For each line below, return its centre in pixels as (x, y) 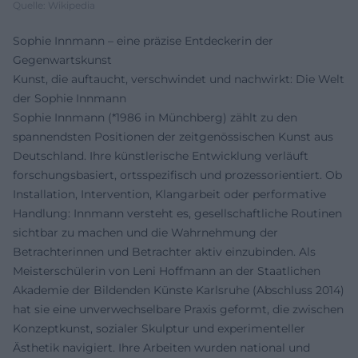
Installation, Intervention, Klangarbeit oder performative (169, 194)
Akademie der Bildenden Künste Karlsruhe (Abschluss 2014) (179, 290)
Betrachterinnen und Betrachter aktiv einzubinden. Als (164, 251)
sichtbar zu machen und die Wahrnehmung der (145, 232)
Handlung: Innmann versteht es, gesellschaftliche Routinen (177, 213)
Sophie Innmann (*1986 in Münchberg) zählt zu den (155, 117)
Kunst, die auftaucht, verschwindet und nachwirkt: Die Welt (179, 79)
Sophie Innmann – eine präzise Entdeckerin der (143, 40)
